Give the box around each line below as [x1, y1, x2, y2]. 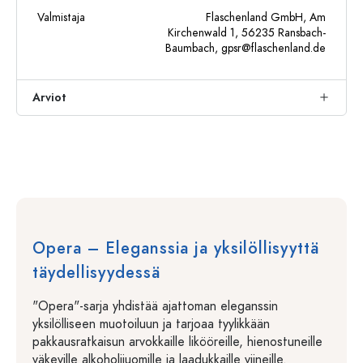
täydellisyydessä [32, 261, 160, 284]
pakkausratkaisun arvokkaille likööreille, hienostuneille [32, 333, 322, 351]
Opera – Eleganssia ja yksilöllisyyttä [32, 237, 319, 259]
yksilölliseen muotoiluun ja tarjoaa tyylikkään [32, 315, 270, 333]
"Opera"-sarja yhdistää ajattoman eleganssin [32, 297, 278, 315]
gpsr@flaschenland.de [221, 41, 326, 56]
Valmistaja [37, 10, 85, 25]
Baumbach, [165, 41, 221, 56]
